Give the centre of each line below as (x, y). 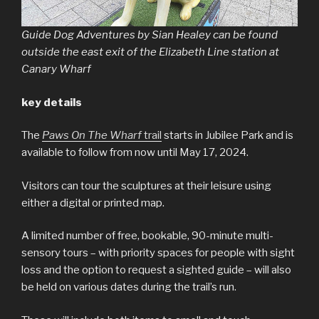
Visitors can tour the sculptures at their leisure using (146, 185)
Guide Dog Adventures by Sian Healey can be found (150, 35)
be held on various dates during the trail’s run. (129, 287)
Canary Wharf (56, 69)
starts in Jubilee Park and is (228, 136)
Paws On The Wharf (92, 136)
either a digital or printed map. (93, 203)
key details (52, 102)
